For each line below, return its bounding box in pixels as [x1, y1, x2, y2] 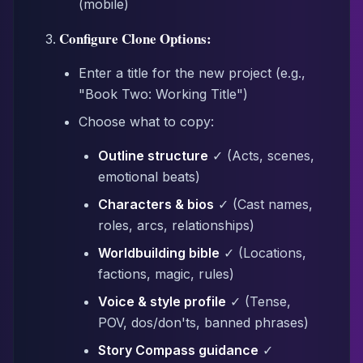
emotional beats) [98, 169, 200, 185]
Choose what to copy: [79, 113, 214, 130]
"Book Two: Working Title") [79, 86, 248, 102]
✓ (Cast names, [214, 196, 313, 212]
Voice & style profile [98, 293, 226, 310]
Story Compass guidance [98, 342, 258, 358]
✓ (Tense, [226, 293, 291, 310]
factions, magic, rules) [98, 266, 234, 282]
